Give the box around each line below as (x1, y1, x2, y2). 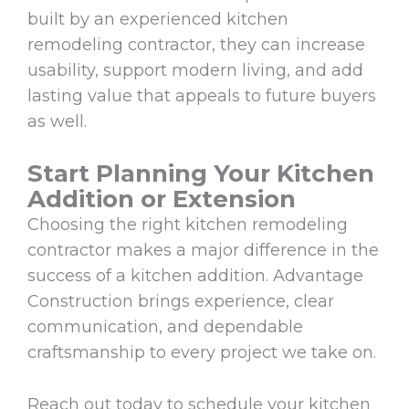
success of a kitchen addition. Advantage (27, 265, 363, 286)
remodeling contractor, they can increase (27, 35, 365, 56)
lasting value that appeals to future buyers (27, 86, 376, 107)
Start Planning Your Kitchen (27, 158, 374, 188)
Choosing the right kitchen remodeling (27, 214, 348, 235)
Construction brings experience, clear (27, 290, 334, 311)
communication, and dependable (27, 316, 303, 337)
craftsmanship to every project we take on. (27, 341, 376, 362)
